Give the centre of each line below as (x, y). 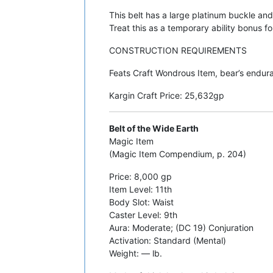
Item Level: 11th (140, 189)
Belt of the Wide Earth (154, 128)
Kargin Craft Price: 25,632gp (167, 95)
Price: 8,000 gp (140, 176)
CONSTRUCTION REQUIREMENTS (178, 50)
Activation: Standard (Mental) (168, 240)
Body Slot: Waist (141, 202)
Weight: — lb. (136, 253)
